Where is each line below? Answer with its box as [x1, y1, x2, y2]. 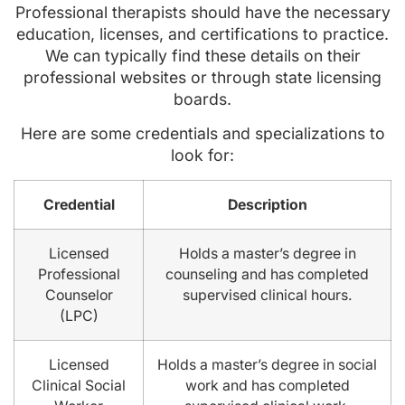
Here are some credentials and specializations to [20, 124, 385, 144]
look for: [171, 146, 234, 165]
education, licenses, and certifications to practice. [16, 24, 389, 43]
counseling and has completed [165, 265, 369, 283]
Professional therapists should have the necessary [14, 2, 391, 22]
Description [227, 195, 307, 213]
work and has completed [184, 376, 350, 394]
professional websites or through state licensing [24, 67, 381, 87]
